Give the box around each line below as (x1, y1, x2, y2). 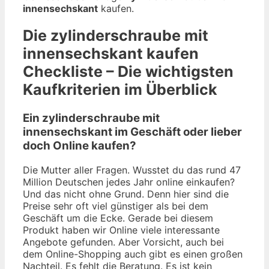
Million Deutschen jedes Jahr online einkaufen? (23, 175, 235, 188)
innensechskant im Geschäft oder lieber (23, 125, 242, 139)
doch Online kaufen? (23, 139, 136, 153)
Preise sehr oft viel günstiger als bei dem (23, 199, 208, 212)
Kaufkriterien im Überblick (23, 80, 217, 99)
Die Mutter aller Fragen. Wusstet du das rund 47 (23, 163, 241, 176)
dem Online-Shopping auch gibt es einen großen (23, 247, 243, 260)
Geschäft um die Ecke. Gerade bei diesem (23, 211, 213, 224)
